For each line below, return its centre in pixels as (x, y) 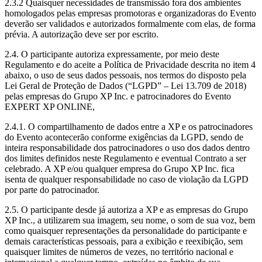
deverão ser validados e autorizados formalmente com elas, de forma (130, 23)
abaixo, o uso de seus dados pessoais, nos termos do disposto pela (125, 75)
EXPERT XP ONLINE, (50, 106)
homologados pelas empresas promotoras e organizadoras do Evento (130, 13)
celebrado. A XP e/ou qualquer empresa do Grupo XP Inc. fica (120, 168)
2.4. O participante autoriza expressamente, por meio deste (112, 54)
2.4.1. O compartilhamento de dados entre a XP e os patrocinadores (129, 126)
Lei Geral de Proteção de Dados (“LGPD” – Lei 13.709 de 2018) (125, 85)
